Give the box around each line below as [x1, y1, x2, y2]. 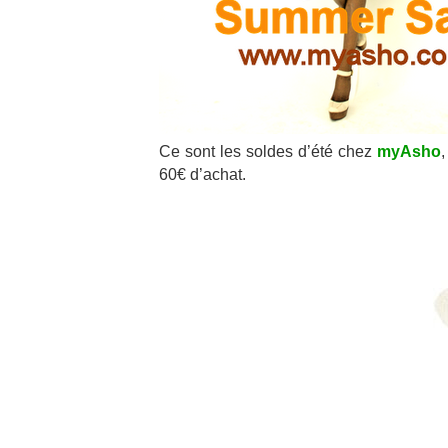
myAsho [376, 143, 441, 160]
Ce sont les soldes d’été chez [159, 143, 377, 160]
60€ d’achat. [159, 166, 246, 183]
